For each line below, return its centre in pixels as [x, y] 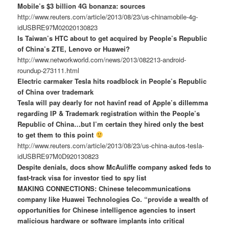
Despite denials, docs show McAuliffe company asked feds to [114, 167]
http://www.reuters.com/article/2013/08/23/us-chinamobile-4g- [108, 16]
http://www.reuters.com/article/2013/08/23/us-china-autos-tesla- [111, 145]
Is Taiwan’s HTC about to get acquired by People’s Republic [112, 38]
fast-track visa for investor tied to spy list [82, 177]
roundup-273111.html [49, 70]
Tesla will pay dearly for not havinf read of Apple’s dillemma [113, 102]
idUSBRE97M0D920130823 [58, 156]
